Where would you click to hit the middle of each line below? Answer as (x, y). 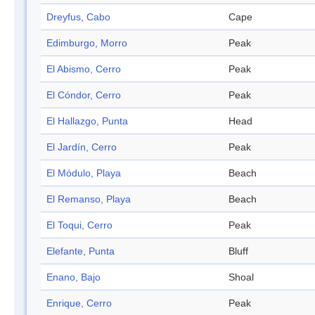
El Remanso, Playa (89, 199)
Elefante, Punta (81, 251)
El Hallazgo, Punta (87, 121)
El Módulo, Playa (84, 173)
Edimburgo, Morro (87, 43)
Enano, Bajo (73, 277)
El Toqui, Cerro (79, 225)
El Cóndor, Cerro (84, 95)
